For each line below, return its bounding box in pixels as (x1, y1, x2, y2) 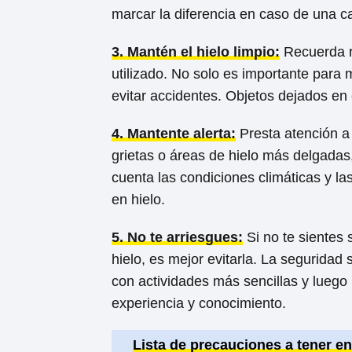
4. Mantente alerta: (112, 125, 236, 141)
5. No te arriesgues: (112, 229, 243, 245)
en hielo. (112, 191, 165, 207)
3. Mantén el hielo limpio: (112, 43, 280, 60)
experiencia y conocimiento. (112, 295, 286, 311)
